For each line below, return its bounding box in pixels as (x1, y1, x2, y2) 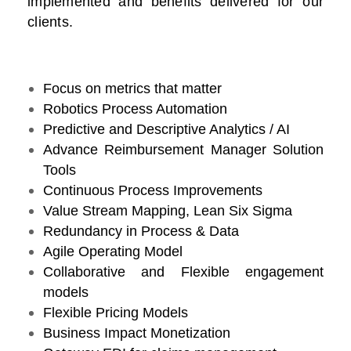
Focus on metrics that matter (43, 81, 222, 97)
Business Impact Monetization (43, 325, 230, 342)
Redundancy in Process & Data (43, 223, 239, 240)
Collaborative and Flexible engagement (43, 264, 324, 280)
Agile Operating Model (43, 244, 183, 260)
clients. (27, 14, 73, 31)
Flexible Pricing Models (43, 305, 188, 321)
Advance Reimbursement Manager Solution (43, 142, 324, 158)
